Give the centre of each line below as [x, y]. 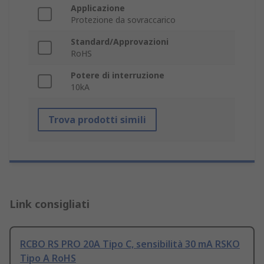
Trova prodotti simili [97, 120]
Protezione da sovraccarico [123, 20]
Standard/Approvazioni [120, 42]
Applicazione [98, 8]
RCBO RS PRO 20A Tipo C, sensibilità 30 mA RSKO [130, 244]
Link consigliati [49, 204]
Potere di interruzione [118, 75]
